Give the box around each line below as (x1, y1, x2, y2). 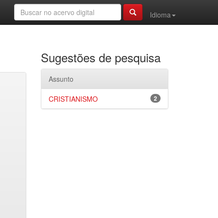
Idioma (150, 10, 171, 19)
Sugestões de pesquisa (40, 49, 161, 66)
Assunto (48, 74, 73, 84)
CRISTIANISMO (48, 94, 98, 104)
